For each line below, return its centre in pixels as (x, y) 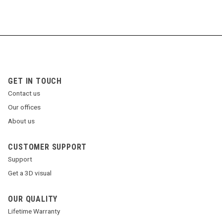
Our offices (25, 107)
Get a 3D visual (30, 173)
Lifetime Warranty (34, 211)
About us (22, 121)
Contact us (24, 93)
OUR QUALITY (33, 199)
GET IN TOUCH (35, 81)
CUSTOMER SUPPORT (48, 147)
